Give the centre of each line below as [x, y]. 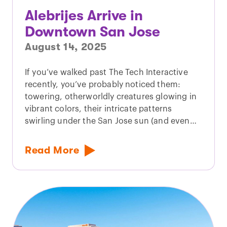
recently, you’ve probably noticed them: [103, 84]
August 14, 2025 [66, 47]
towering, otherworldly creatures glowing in [111, 97]
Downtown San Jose [92, 32]
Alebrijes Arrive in [84, 15]
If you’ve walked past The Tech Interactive [106, 72]
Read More [52, 150]
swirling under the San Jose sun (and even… [111, 121]
